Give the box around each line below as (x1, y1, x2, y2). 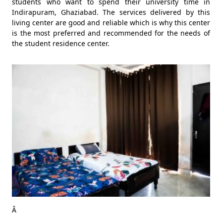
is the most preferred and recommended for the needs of (12, 28, 210, 38)
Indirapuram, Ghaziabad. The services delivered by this (12, 7, 210, 17)
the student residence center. (12, 39, 110, 48)
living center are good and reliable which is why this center (12, 18, 210, 27)
